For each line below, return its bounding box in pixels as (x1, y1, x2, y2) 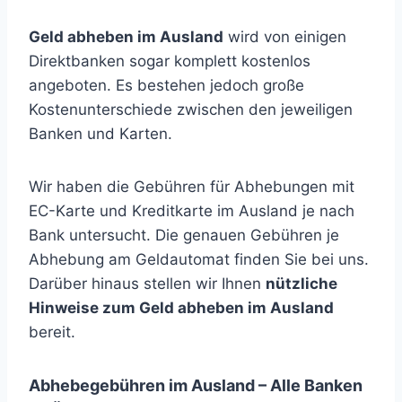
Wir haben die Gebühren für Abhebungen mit (29, 178, 354, 196)
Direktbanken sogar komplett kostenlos (29, 52, 310, 70)
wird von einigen (223, 28, 346, 46)
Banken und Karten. (29, 125, 172, 143)
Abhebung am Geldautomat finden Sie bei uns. (29, 250, 369, 268)
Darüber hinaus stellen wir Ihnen (29, 275, 266, 293)
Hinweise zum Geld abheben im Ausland (29, 299, 334, 317)
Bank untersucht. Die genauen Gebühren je (29, 226, 339, 244)
